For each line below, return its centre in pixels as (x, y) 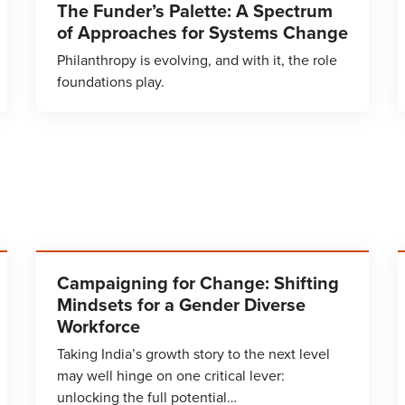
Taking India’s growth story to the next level (193, 354)
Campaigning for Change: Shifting (198, 283)
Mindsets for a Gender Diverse (181, 305)
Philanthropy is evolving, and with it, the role (197, 60)
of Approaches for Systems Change (202, 33)
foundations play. (111, 82)
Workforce (99, 326)
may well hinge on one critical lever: (171, 376)
